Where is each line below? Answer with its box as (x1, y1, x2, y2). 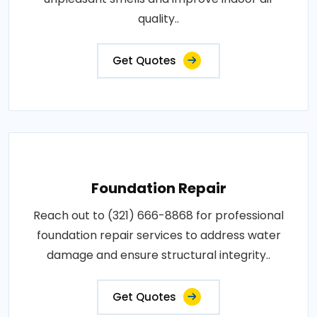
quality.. (138, 10, 179, 27)
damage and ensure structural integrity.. (47, 246, 270, 263)
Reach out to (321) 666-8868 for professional (33, 207, 284, 224)
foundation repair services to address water (36, 226, 281, 243)
